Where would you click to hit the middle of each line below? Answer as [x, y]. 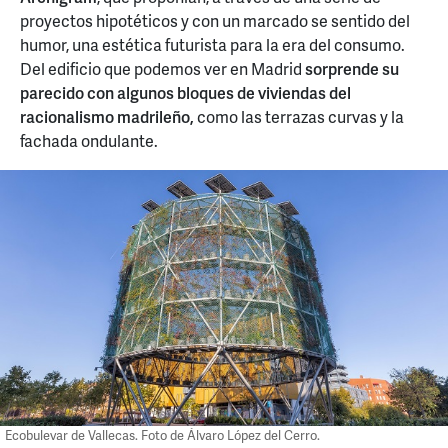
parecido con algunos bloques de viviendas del [185, 92]
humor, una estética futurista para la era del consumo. [212, 44]
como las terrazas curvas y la [299, 116]
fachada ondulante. [89, 140]
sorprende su [352, 68]
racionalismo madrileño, [107, 116]
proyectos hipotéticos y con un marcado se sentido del [215, 20]
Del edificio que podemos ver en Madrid [162, 68]
